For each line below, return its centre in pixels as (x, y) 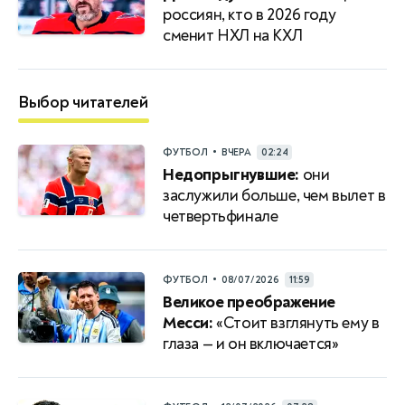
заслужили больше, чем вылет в (274, 196)
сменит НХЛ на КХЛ (233, 36)
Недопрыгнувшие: (231, 175)
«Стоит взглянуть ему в (296, 323)
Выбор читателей (83, 103)
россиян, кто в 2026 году (250, 15)
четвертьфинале (221, 217)
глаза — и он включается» (251, 344)
